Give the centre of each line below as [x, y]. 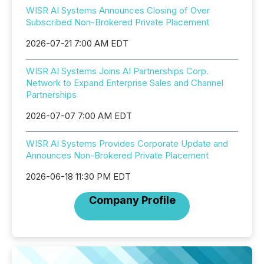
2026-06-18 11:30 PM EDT [78, 176]
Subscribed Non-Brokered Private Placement [118, 22]
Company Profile [132, 200]
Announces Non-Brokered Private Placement [117, 155]
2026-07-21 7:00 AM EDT [77, 43]
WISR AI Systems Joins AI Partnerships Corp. [117, 71]
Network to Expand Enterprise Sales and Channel [125, 83]
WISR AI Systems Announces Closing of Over [118, 10]
